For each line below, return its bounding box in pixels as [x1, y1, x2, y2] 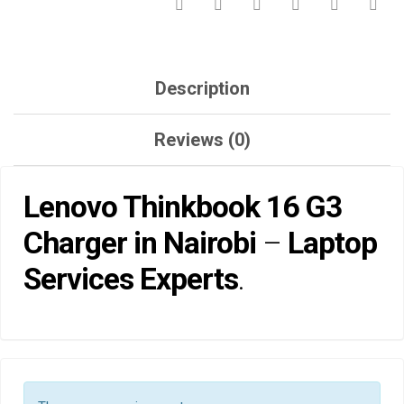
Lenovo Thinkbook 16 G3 [23, 189, 342, 225]
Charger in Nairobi [23, 225, 262, 262]
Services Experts [23, 262, 238, 298]
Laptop [281, 225, 377, 262]
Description [154, 78, 250, 100]
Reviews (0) [153, 129, 251, 151]
